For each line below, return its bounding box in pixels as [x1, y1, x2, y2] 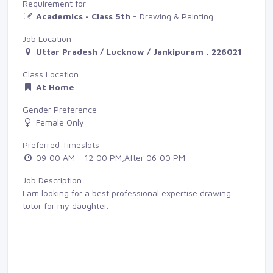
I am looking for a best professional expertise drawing [23, 187, 231, 198]
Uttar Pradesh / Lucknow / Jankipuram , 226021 [36, 46, 242, 57]
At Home [36, 81, 74, 92]
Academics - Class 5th [36, 10, 130, 21]
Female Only [34, 116, 84, 127]
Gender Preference [23, 104, 97, 115]
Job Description [23, 174, 82, 185]
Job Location [23, 33, 71, 44]
